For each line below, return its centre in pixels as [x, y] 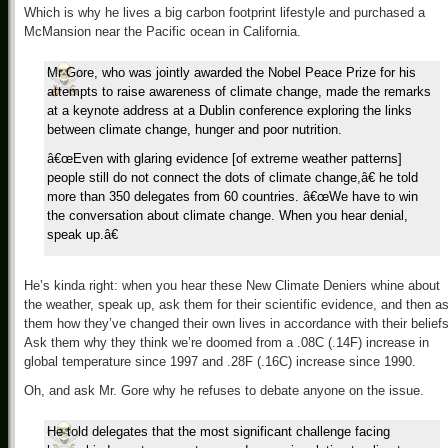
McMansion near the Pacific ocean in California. [162, 31]
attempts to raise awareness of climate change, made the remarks [239, 91]
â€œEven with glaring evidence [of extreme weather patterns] [224, 158]
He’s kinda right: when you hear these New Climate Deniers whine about [232, 285]
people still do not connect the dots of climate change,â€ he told [232, 177]
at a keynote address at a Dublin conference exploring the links [229, 110]
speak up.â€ [82, 234]
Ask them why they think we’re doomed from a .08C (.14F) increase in [226, 342]
